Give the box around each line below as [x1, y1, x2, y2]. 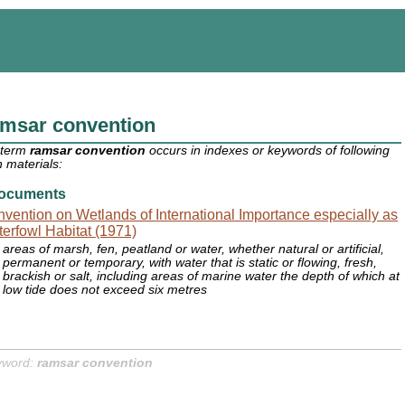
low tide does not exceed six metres [3, 283, 208, 297]
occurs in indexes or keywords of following [146, 144, 391, 158]
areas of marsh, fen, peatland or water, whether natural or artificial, [3, 242, 385, 257]
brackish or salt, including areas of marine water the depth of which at [3, 269, 400, 284]
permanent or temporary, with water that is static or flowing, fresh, [3, 256, 378, 270]
